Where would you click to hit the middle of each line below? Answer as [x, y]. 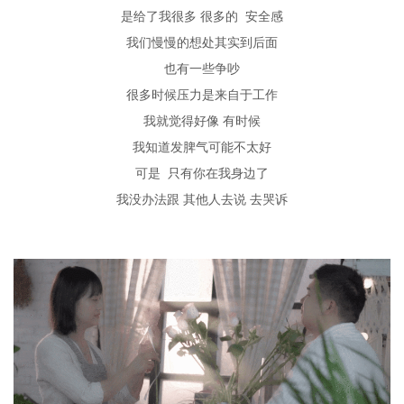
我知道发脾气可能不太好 [202, 147]
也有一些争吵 [202, 68]
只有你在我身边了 [218, 173]
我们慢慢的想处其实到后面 [202, 42]
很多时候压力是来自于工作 [202, 94]
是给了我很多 [159, 16]
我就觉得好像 [181, 120]
